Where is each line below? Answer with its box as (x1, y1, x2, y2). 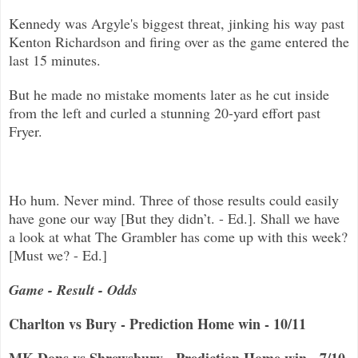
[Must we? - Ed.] (9, 245, 107, 265)
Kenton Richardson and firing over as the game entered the (9, 31, 349, 51)
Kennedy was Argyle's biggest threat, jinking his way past (9, 13, 344, 33)
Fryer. (9, 121, 42, 141)
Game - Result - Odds (9, 279, 137, 300)
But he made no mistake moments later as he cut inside (9, 84, 329, 104)
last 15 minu (9, 50, 81, 70)
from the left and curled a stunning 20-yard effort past (9, 102, 320, 122)
